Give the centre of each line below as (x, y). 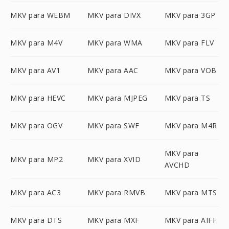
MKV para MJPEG (117, 98)
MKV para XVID (114, 159)
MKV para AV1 (35, 70)
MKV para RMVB (116, 192)
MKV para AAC (113, 70)
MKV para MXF (113, 220)
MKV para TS (187, 98)
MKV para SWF (113, 125)
